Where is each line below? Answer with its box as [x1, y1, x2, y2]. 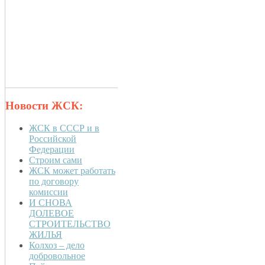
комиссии [29, 187, 68, 198]
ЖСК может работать [29, 166, 115, 176]
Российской [29, 134, 76, 144]
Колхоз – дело [29, 240, 85, 251]
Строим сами [29, 155, 82, 166]
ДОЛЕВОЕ [29, 208, 74, 219]
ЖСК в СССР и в [29, 123, 99, 134]
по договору [29, 176, 79, 187]
